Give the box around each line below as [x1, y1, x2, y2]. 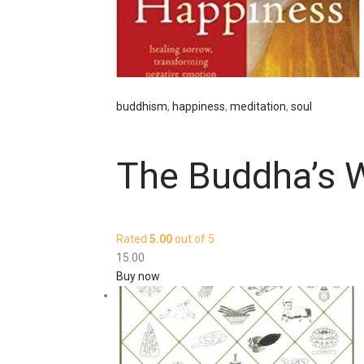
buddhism [116, 100, 167, 114]
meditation [230, 100, 286, 114]
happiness [172, 100, 225, 114]
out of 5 [172, 232, 214, 246]
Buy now [116, 270, 160, 284]
